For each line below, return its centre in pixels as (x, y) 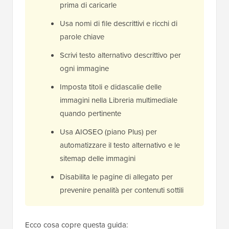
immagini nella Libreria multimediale (119, 100)
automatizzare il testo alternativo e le (120, 145)
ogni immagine (84, 68)
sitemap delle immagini (98, 158)
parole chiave (82, 37)
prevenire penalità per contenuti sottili (122, 190)
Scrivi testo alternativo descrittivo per (120, 55)
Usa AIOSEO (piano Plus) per (108, 132)
